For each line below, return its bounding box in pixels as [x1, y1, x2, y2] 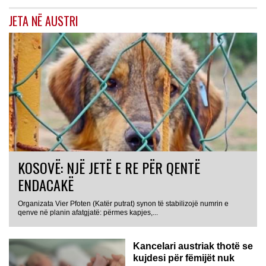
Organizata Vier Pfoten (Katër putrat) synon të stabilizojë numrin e [18, 199, 229, 208]
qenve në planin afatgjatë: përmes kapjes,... [18, 208, 158, 217]
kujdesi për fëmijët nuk [133, 252, 235, 263]
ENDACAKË [18, 173, 74, 195]
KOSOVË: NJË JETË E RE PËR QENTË [18, 156, 200, 178]
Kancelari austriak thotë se [133, 240, 253, 251]
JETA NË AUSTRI [9, 11, 78, 30]
